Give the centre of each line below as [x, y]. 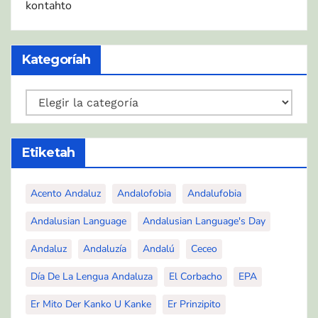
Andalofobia [144, 193]
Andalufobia [214, 193]
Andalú [159, 248]
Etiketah [48, 152]
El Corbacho [196, 276]
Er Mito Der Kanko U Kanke [91, 304]
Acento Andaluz [66, 193]
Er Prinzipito [194, 304]
